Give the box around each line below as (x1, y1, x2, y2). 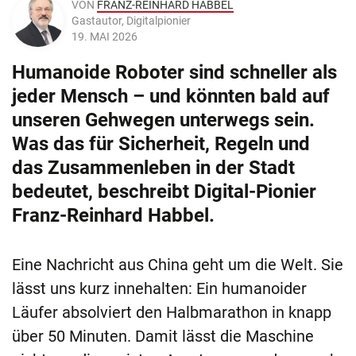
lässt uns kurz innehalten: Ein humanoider (12, 279, 307, 299)
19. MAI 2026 (72, 30, 137, 44)
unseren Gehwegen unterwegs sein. (12, 109, 315, 132)
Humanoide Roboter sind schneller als (12, 61, 337, 84)
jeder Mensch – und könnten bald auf (12, 85, 330, 108)
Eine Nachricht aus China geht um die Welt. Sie (12, 255, 343, 275)
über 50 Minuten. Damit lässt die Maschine (12, 327, 314, 346)
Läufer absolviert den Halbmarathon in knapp (12, 303, 331, 323)
